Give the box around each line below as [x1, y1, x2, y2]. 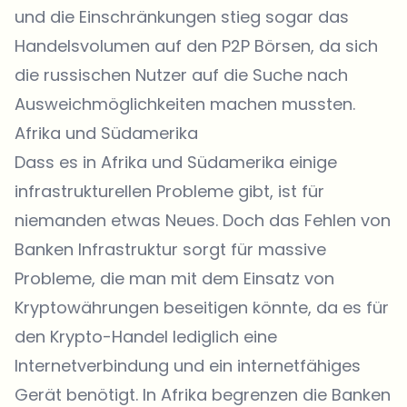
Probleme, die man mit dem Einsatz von [15, 267, 334, 290]
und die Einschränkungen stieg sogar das [15, 5, 349, 28]
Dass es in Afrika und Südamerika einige [15, 151, 337, 174]
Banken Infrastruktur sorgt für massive [15, 238, 326, 261]
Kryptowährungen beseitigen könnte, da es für [15, 296, 389, 319]
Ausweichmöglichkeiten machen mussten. [15, 93, 355, 115]
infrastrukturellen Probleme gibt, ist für [15, 180, 324, 203]
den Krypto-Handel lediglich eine [15, 325, 277, 348]
